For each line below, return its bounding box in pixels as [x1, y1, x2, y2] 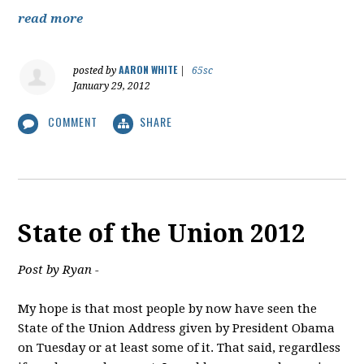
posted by [73, 65, 119, 77]
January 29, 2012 [73, 80, 151, 93]
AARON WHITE [119, 63, 178, 77]
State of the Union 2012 [18, 219, 306, 248]
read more [18, 11, 84, 27]
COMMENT [45, 113, 102, 131]
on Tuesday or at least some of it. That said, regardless [18, 340, 341, 355]
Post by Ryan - [18, 262, 100, 277]
